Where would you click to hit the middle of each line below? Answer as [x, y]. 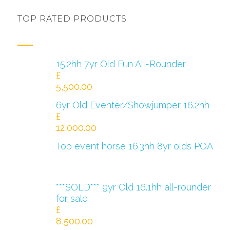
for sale [72, 199]
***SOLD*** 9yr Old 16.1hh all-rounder [133, 187]
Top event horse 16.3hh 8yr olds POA [134, 146]
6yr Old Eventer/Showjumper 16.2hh [132, 105]
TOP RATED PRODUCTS [72, 19]
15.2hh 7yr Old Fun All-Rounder [121, 64]
